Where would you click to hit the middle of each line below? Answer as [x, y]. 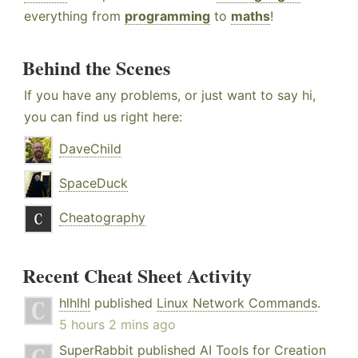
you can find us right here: [103, 117]
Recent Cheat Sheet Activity [137, 276]
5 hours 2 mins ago [117, 325]
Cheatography [102, 218]
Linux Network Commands [237, 303]
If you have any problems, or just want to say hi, [170, 95]
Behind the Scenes [96, 68]
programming [167, 16]
